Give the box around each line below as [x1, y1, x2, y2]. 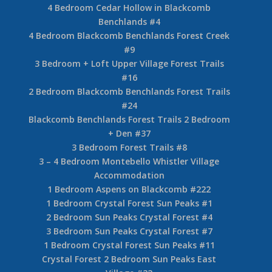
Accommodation [93, 169, 165, 181]
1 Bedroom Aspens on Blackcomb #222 [47, 183, 211, 195]
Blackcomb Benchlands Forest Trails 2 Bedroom [28, 113, 230, 125]
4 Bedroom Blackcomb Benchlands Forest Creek [29, 29, 230, 41]
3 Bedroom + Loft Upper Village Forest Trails [34, 57, 224, 69]
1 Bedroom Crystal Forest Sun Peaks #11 [43, 239, 215, 251]
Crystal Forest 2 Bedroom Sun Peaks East [42, 253, 217, 265]
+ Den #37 [107, 127, 151, 139]
